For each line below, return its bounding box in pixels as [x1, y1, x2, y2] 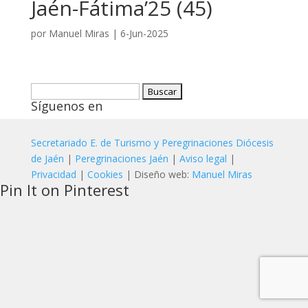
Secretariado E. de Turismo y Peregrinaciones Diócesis [30, 136, 274, 149]
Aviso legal [179, 152, 227, 165]
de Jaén [30, 152, 64, 165]
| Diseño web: [125, 168, 192, 181]
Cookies [87, 168, 126, 181]
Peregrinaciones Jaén [74, 152, 168, 165]
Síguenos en [30, 98, 102, 114]
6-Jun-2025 [120, 27, 168, 40]
